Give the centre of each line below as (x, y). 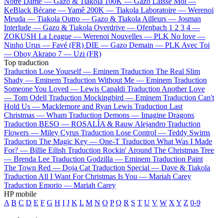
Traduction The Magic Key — (52, 141)
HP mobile (20, 194)
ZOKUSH (20, 36)
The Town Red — (33, 167)
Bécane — (50, 10)
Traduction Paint (178, 159)
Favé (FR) (68, 45)
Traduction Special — (127, 167)
